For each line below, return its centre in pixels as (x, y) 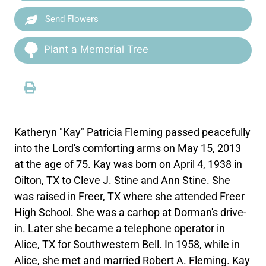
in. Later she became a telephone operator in (120, 228)
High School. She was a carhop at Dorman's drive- (131, 212)
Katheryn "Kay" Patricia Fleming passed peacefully (133, 132)
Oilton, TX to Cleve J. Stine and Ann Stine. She (123, 180)
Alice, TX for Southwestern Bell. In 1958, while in (127, 244)
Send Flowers (71, 19)
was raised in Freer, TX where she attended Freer (130, 196)
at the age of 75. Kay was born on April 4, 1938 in (129, 164)
